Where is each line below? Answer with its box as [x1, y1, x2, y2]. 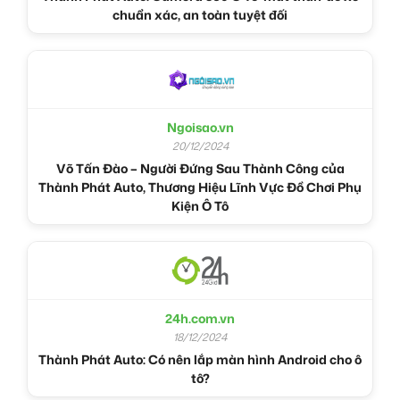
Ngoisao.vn [166, 119, 234, 137]
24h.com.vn [165, 310, 235, 328]
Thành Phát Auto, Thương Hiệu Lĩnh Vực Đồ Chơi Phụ [38, 179, 362, 196]
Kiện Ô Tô [171, 197, 229, 215]
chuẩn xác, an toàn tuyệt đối [112, 6, 287, 24]
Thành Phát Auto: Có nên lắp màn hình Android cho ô [38, 351, 362, 369]
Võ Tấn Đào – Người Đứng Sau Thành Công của [55, 160, 345, 178]
